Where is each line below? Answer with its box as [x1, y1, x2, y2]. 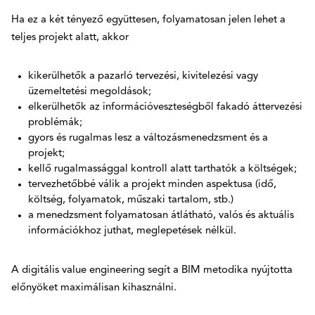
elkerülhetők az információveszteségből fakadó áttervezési [28, 101, 302, 112]
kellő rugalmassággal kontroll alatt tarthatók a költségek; [28, 163, 297, 174]
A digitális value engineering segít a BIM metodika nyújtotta [11, 264, 292, 276]
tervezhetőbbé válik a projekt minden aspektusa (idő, [28, 179, 276, 190]
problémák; [28, 117, 82, 128]
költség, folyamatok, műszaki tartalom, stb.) [28, 194, 233, 205]
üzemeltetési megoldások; [28, 86, 151, 97]
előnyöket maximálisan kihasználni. [11, 282, 176, 293]
